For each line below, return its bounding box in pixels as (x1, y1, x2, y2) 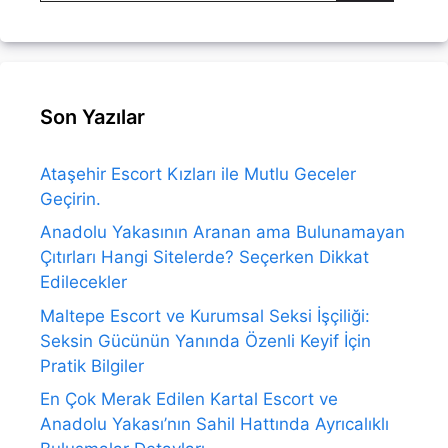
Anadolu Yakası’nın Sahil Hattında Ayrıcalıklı (40, 414, 389, 435)
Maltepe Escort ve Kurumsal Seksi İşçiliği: (40, 305, 370, 326)
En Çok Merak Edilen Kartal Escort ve (40, 389, 338, 410)
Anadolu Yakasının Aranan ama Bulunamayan (40, 222, 405, 243)
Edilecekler (40, 272, 127, 293)
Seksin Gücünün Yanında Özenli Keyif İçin (40, 330, 371, 351)
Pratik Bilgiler (40, 355, 144, 376)
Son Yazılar (40, 104, 145, 129)
